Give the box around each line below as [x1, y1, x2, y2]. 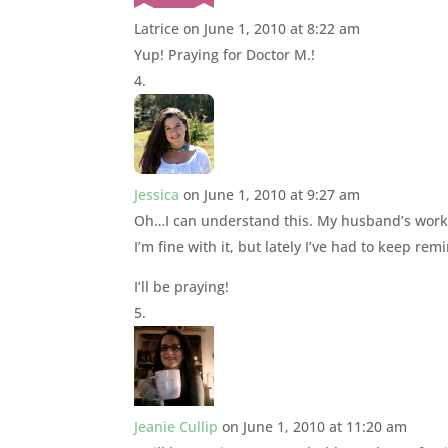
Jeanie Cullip [134, 416, 219, 436]
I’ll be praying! [134, 276, 230, 296]
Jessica [134, 184, 180, 204]
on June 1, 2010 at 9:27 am [183, 184, 361, 204]
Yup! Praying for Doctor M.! [134, 44, 316, 64]
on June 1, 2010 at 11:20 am [222, 416, 408, 436]
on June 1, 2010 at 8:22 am [183, 18, 361, 38]
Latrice [134, 18, 180, 38]
